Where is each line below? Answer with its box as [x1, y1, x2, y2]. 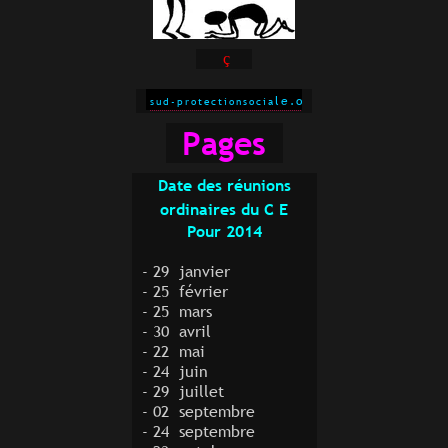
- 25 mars [141, 299, 217, 322]
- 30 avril [141, 319, 216, 342]
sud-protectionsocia [150, 93, 275, 109]
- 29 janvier [141, 259, 235, 282]
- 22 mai [141, 339, 210, 362]
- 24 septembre [141, 419, 255, 442]
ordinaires [160, 197, 241, 220]
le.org [275, 91, 319, 110]
